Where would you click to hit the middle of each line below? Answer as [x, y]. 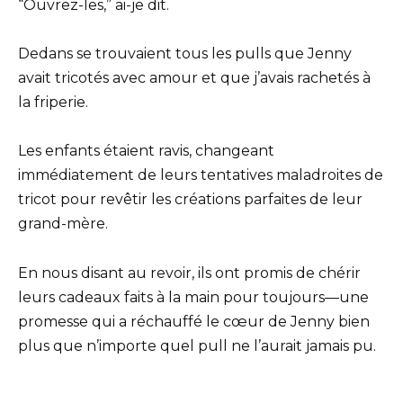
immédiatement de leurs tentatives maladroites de [201, 175]
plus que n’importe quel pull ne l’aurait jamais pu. [197, 345]
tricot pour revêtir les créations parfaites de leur [190, 200]
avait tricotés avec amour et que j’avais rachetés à [194, 78]
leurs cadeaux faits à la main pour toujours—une [193, 297]
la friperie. [53, 103]
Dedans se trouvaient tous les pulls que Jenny [185, 54]
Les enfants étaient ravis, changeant [146, 151]
